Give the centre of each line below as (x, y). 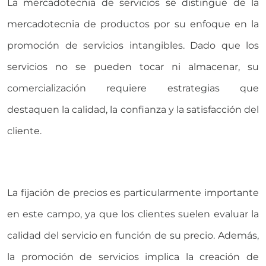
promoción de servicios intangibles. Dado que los (133, 45)
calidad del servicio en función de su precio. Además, (133, 235)
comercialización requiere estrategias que (133, 88)
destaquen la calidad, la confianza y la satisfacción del (133, 109)
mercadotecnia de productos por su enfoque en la (133, 24)
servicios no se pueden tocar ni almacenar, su (133, 66)
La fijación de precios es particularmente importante (133, 192)
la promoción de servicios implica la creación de (133, 256)
